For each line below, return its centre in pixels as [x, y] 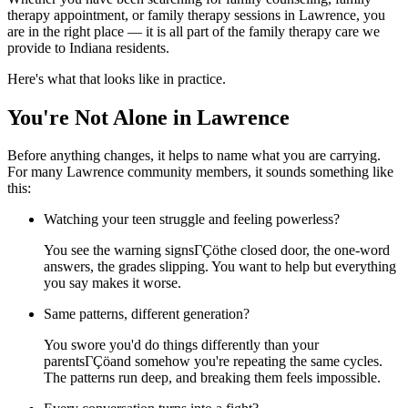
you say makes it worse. [112, 283]
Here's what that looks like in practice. [117, 78]
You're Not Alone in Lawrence [148, 117]
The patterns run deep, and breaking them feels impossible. [212, 378]
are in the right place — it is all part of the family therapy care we [194, 31]
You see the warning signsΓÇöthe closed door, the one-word [217, 250]
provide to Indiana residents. [88, 47]
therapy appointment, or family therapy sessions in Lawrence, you [196, 15]
